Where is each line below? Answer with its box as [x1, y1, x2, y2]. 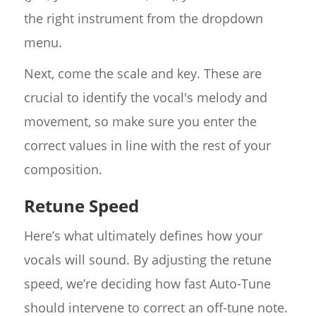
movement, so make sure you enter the [23, 113, 257, 130]
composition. [23, 161, 102, 178]
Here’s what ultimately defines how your [23, 227, 262, 245]
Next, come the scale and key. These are [23, 65, 262, 83]
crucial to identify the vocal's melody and [23, 89, 267, 107]
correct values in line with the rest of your [23, 137, 271, 154]
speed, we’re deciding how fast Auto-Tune [23, 275, 271, 293]
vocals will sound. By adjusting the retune [23, 251, 272, 269]
